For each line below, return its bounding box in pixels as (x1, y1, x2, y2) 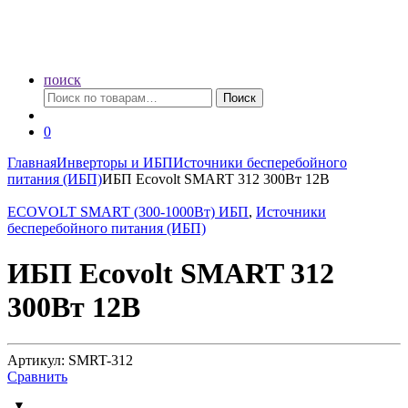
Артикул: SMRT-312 (7, 352, 133, 369)
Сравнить (7, 369, 67, 385)
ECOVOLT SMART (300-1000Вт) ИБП (7, 204, 249, 220)
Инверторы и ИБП (56, 155, 173, 171)
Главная (7, 155, 56, 171)
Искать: (43, 87, 90, 104)
